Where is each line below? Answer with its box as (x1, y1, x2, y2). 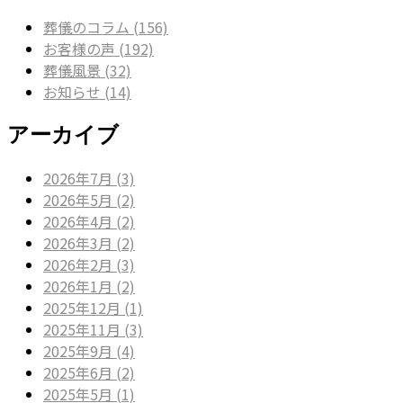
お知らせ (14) (43, 80, 131, 103)
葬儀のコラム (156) (43, 15, 168, 38)
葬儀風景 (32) (43, 58, 131, 81)
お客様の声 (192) (43, 37, 154, 59)
